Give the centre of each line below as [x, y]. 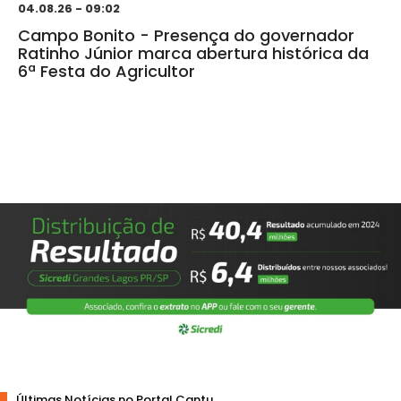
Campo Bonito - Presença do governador [186, 36]
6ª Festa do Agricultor [107, 72]
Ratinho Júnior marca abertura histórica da [193, 54]
